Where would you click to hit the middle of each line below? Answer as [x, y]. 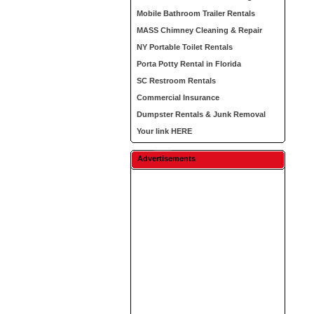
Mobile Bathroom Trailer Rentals [196, 13]
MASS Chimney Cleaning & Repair [200, 30]
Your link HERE [165, 131]
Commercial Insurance [178, 97]
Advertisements [167, 158]
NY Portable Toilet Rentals [185, 47]
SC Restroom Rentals [177, 81]
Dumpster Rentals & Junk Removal [202, 114]
